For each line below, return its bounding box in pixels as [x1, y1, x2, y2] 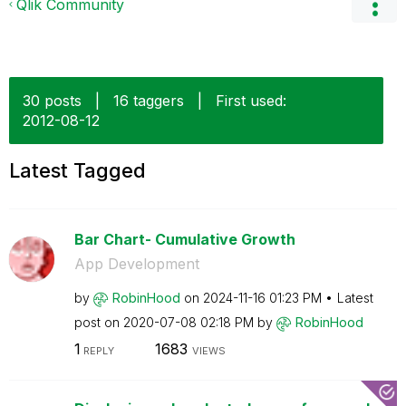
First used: [216, 92, 286, 110]
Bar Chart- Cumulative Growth [73, 230, 295, 248]
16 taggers [113, 92, 184, 110]
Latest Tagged [9, 159, 146, 182]
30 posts [23, 92, 82, 110]
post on [73, 314, 123, 330]
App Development [73, 255, 199, 273]
